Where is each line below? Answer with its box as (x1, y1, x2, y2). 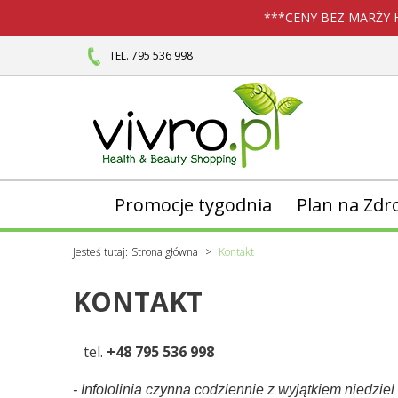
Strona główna (131, 244, 198, 259)
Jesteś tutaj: (73, 244, 128, 259)
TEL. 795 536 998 (109, 48, 193, 63)
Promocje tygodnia (114, 192, 272, 217)
